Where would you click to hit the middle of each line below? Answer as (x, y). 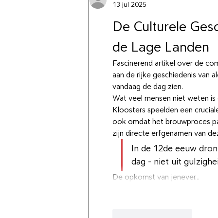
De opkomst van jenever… (156, 177)
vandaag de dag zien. (148, 86)
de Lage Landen (161, 47)
